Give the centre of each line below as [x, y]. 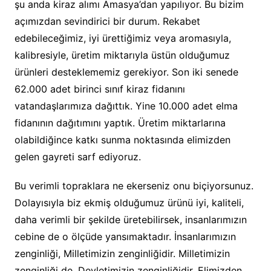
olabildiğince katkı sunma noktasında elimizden [122, 140]
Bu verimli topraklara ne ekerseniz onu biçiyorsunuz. [134, 186]
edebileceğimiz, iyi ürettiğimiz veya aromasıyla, [122, 38]
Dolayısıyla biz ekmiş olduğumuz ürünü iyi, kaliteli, [129, 203]
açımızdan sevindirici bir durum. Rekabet [107, 21]
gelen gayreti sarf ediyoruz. [77, 157]
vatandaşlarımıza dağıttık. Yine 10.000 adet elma [126, 106]
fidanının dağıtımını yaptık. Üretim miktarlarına [120, 123]
